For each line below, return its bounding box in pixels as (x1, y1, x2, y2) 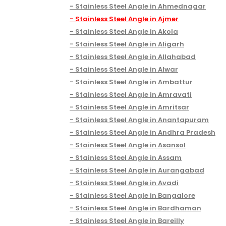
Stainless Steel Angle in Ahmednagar (75, 1, 206, 11)
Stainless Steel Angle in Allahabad (75, 51, 196, 62)
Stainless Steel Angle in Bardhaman (75, 203, 201, 213)
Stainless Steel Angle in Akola (75, 26, 178, 36)
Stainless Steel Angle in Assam (75, 152, 182, 162)
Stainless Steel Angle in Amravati (75, 89, 192, 99)
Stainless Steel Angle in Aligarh (75, 39, 184, 49)
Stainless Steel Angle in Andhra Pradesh (75, 127, 215, 137)
